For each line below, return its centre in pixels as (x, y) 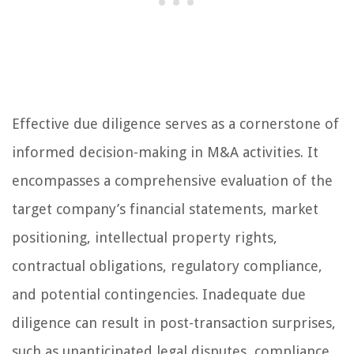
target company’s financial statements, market (165, 209)
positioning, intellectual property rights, (145, 238)
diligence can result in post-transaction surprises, (174, 323)
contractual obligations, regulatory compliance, (167, 266)
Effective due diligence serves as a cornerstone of (175, 124)
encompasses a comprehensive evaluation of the (172, 181)
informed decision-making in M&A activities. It (165, 153)
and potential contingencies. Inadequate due (159, 295)
